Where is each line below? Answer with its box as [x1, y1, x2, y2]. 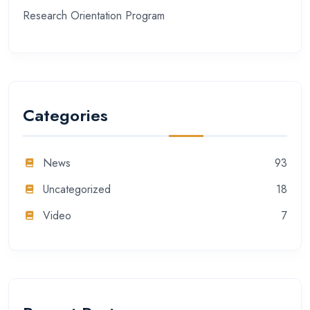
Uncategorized [43, 181, 111, 198]
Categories [23, 103, 108, 128]
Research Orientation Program [23, 7, 165, 24]
